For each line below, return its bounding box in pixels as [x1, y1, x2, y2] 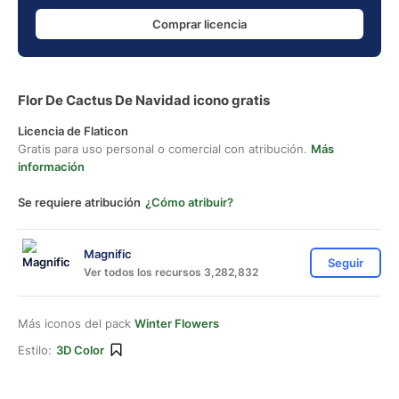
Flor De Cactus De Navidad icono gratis [18, 92, 270, 109]
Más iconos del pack [18, 316, 134, 330]
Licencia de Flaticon [18, 124, 128, 138]
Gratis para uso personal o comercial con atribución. [18, 142, 311, 156]
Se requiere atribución [18, 195, 141, 209]
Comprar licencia [152, 16, 247, 31]
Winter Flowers [134, 316, 219, 330]
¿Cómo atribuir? [145, 195, 233, 209]
